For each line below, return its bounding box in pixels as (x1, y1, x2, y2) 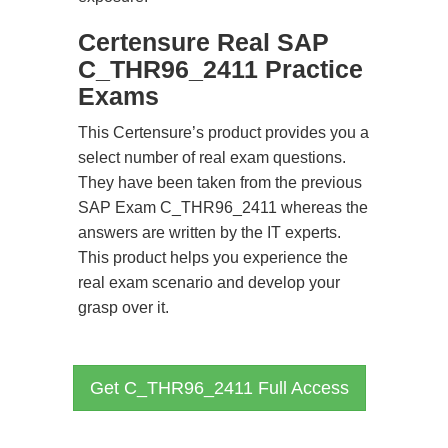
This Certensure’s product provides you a (78, 124, 369, 141)
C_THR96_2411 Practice (78, 55, 363, 83)
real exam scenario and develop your (78, 274, 340, 291)
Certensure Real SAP (78, 28, 329, 56)
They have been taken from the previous (78, 174, 362, 191)
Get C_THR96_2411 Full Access (90, 378, 349, 398)
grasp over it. (78, 299, 169, 316)
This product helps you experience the (78, 249, 348, 266)
